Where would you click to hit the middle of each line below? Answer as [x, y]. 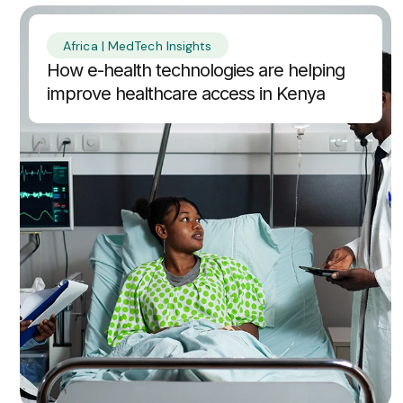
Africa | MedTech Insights [138, 46]
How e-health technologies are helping [196, 71]
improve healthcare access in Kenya [186, 94]
